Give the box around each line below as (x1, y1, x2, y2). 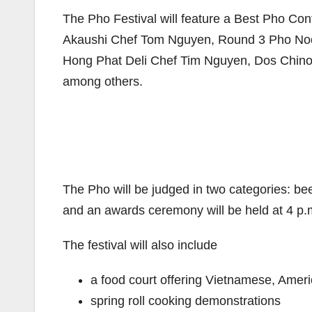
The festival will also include (63, 238, 217, 252)
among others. (63, 75, 143, 88)
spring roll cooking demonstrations (91, 294, 281, 308)
